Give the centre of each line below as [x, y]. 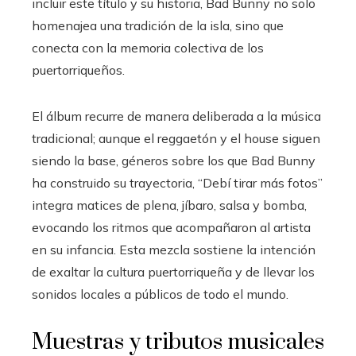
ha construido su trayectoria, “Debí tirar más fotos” [177, 182]
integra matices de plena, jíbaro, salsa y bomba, [169, 205]
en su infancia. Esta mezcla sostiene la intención [174, 249]
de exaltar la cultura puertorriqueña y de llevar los [173, 271]
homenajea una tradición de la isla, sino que [158, 25]
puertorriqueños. [78, 70]
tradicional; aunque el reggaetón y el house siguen [176, 138]
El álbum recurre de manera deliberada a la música [176, 116]
